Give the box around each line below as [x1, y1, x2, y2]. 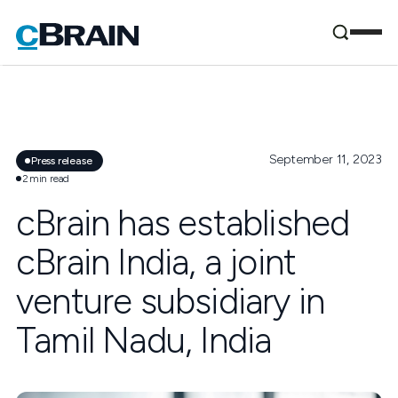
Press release [31, 155, 92, 167]
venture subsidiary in [16, 280, 325, 322]
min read [28, 172, 70, 185]
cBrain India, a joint [16, 241, 297, 283]
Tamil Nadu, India [16, 319, 272, 362]
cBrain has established [16, 202, 350, 244]
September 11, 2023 [268, 152, 382, 167]
